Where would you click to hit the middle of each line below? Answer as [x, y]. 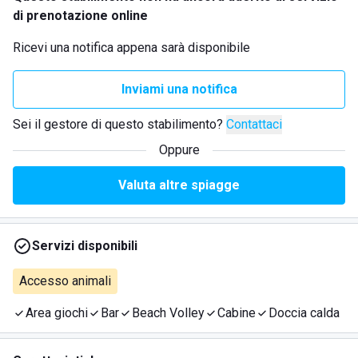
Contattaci [254, 124]
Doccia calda [304, 313]
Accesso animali [65, 281]
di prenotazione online [80, 16]
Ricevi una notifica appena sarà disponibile [131, 48]
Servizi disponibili [85, 246]
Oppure [179, 150]
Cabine [237, 313]
